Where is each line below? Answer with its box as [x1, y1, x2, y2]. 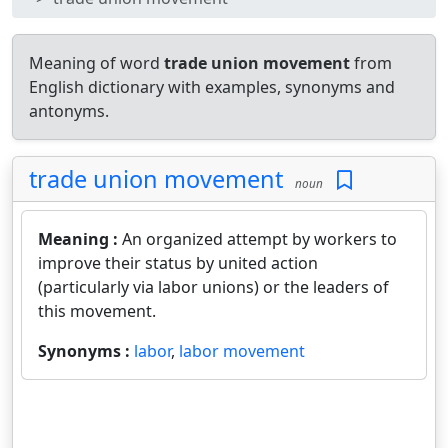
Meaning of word [29, 52, 164, 74]
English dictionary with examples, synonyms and [29, 76, 395, 98]
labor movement [179, 340, 305, 362]
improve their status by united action [38, 252, 318, 274]
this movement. [38, 300, 156, 322]
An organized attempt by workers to [122, 228, 397, 250]
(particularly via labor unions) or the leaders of [38, 276, 389, 298]
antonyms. [29, 100, 109, 122]
